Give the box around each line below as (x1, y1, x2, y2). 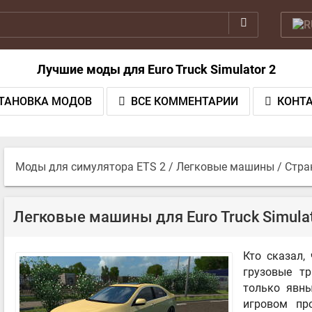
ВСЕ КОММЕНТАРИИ (130, 95, 238, 109)
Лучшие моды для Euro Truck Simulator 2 (36, 62, 276, 77)
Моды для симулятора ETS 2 (15, 159, 166, 173)
